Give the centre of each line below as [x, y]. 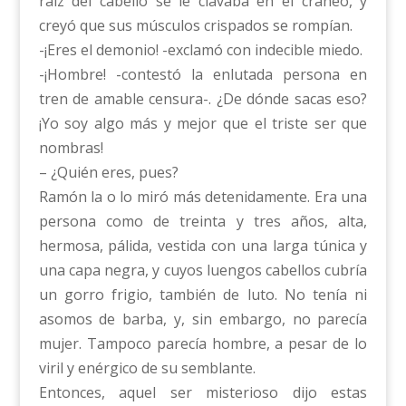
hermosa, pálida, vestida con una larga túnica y [203, 246]
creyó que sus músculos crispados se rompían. [195, 26]
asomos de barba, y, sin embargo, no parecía [203, 319]
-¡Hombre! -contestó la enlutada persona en [203, 75]
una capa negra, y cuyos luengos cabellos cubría [203, 271]
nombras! [71, 148]
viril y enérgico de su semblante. [147, 368]
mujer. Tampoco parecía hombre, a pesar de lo [203, 344]
